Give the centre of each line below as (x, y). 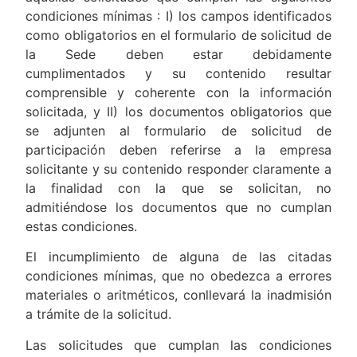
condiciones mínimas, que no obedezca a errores (178, 276)
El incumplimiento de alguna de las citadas (178, 257)
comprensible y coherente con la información (178, 92)
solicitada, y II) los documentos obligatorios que (178, 111)
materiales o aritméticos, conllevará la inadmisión (178, 295)
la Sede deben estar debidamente (178, 54)
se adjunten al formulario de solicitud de (178, 130)
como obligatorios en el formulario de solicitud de (178, 35)
